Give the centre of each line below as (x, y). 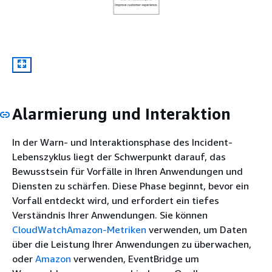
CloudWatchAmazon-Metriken (79, 229)
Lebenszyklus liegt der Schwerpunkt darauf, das (119, 157)
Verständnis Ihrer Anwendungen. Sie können (110, 215)
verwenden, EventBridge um (135, 259)
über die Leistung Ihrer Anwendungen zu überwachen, (132, 244)
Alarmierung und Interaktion (121, 114)
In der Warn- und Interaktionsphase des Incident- (122, 142)
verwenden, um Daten (197, 229)
